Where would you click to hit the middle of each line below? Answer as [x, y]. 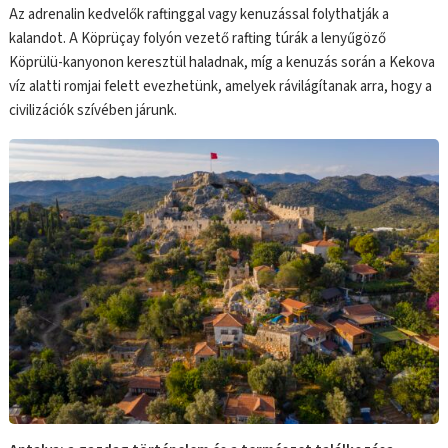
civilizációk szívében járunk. [93, 110]
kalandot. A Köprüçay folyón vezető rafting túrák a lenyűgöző [198, 38]
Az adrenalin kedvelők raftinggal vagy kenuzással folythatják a [199, 14]
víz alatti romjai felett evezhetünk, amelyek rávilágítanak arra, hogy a [221, 86]
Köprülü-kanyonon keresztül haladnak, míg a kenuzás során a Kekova [222, 62]
